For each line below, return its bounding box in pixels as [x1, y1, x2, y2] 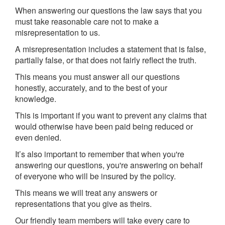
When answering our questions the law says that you [15, 5, 202, 16]
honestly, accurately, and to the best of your [15, 82, 167, 93]
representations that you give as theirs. [15, 198, 152, 209]
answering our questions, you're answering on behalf [15, 159, 202, 171]
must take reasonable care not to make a [15, 16, 159, 27]
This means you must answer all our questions [15, 71, 180, 82]
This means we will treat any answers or [15, 187, 157, 198]
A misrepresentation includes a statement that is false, [15, 43, 206, 55]
